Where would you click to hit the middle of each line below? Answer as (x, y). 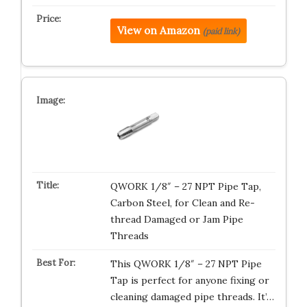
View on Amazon (158, 30)
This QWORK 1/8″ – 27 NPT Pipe (186, 264)
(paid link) (221, 31)
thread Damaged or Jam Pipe (176, 219)
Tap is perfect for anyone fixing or (189, 280)
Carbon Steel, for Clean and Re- (182, 203)
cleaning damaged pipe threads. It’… (192, 297)
